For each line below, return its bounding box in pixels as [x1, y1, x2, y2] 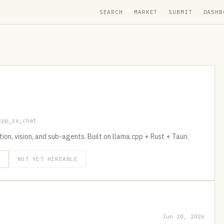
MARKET [134, 8, 158, 15]
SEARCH [99, 8, 123, 15]
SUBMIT [168, 8, 192, 15]
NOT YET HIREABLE [17, 155, 78, 162]
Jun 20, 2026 [162, 213, 204, 220]
